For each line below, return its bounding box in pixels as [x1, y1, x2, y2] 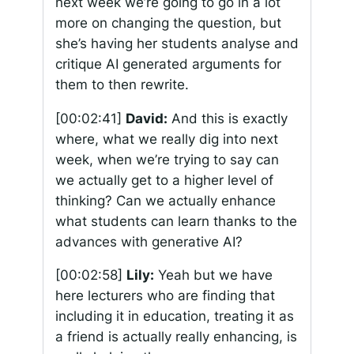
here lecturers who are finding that [55, 288, 275, 304]
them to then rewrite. [55, 76, 189, 92]
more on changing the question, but [55, 14, 281, 31]
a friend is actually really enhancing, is [55, 329, 297, 345]
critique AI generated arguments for [55, 55, 281, 72]
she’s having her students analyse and [55, 35, 299, 51]
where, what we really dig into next [55, 130, 278, 147]
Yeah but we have [153, 267, 273, 284]
